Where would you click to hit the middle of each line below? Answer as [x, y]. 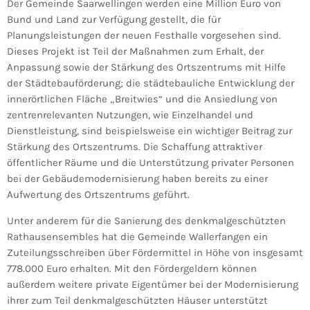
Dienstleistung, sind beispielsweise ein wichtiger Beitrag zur [149, 130]
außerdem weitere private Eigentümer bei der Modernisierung [153, 284]
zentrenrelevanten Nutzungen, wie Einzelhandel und [130, 115]
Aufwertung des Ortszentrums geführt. [98, 194]
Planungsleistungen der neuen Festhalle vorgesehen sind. [144, 35]
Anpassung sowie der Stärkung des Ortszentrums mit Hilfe [146, 67]
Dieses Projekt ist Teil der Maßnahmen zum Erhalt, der [135, 51]
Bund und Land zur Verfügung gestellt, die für [114, 19]
